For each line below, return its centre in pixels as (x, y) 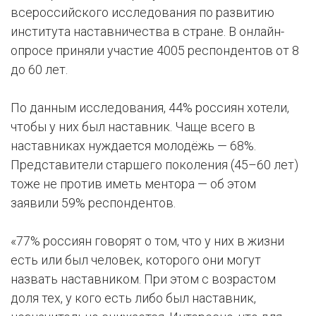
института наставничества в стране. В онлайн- (147, 32)
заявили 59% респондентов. (93, 203)
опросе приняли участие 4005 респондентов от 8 (155, 51)
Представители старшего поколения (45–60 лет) (154, 165)
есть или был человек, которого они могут (136, 260)
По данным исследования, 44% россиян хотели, (150, 108)
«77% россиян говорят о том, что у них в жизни (147, 241)
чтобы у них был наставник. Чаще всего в (133, 127)
